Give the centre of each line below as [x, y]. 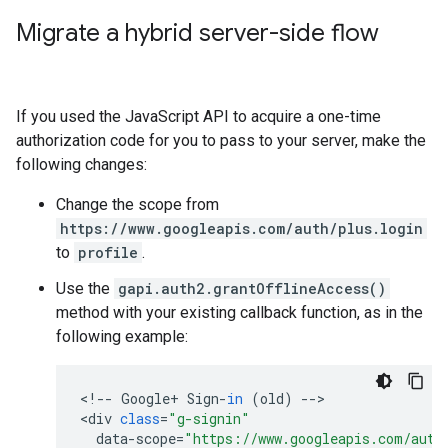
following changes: [81, 164]
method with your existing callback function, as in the [239, 312]
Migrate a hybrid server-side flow [197, 33]
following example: [122, 336]
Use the [85, 288]
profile [108, 252]
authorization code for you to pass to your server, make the [221, 140]
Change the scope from [137, 204]
